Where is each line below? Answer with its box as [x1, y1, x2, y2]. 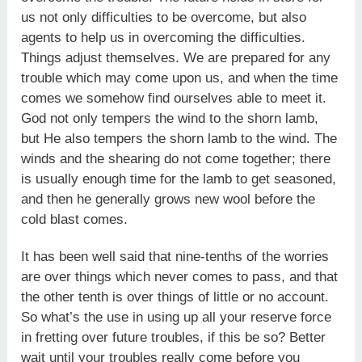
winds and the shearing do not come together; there [21, 151, 331, 166]
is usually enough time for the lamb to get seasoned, [21, 171, 337, 187]
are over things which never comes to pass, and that [21, 269, 339, 285]
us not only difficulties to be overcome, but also [21, 10, 307, 25]
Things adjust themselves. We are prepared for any [21, 50, 331, 65]
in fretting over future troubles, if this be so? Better [21, 330, 326, 346]
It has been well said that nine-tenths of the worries [21, 249, 330, 265]
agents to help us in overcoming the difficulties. [21, 30, 306, 45]
